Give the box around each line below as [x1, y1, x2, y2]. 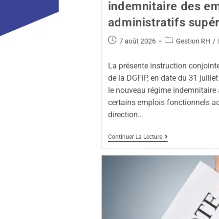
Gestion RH [175, 37, 210, 45]
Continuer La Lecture [108, 133, 162, 140]
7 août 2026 [119, 37, 156, 45]
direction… [108, 109, 143, 119]
